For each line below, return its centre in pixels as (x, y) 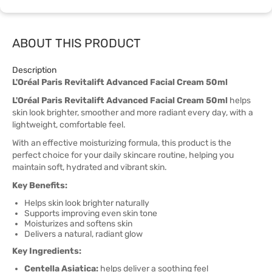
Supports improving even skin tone (91, 213)
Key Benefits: (40, 185)
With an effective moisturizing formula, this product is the (122, 143)
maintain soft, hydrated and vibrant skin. (90, 167)
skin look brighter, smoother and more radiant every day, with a (133, 113)
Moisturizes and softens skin (78, 224)
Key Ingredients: (47, 251)
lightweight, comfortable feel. (69, 125)
